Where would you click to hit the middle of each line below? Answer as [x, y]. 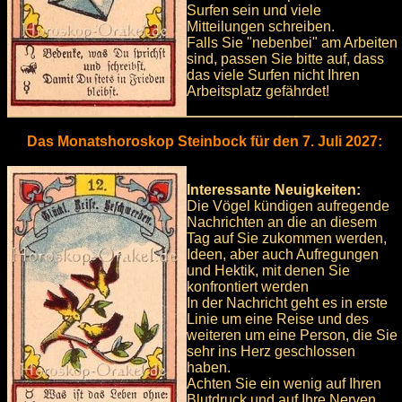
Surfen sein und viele [254, 11]
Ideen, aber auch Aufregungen [283, 255]
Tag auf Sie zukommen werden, [287, 239]
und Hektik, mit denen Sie [268, 271]
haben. [209, 368]
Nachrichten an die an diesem [282, 223]
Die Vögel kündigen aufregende [288, 206]
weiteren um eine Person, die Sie [292, 336]
